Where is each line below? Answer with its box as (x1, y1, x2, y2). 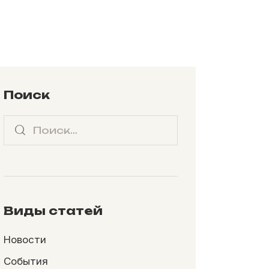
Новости (4, 234, 47, 246)
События (4, 255, 49, 268)
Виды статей (4, 204, 103, 219)
